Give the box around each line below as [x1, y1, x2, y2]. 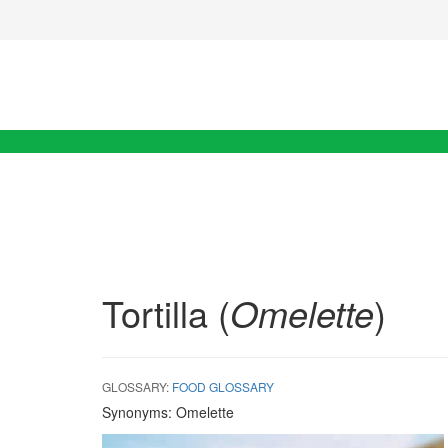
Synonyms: [102, 402, 172, 422]
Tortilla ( [102, 287, 230, 338]
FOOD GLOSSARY [172, 378, 274, 395]
